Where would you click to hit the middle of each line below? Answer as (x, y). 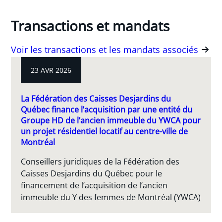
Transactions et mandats (90, 26)
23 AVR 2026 (51, 70)
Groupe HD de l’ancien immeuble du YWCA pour (111, 120)
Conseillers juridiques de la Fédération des (100, 162)
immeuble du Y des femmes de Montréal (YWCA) (111, 197)
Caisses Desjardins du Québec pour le (92, 173)
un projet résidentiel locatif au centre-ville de (105, 131)
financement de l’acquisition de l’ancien (94, 185)
